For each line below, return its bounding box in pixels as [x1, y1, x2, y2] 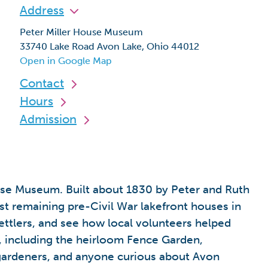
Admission [20, 112, 77, 126]
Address [20, 3, 64, 17]
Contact [20, 76, 64, 90]
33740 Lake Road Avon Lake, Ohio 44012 [20, 41, 199, 52]
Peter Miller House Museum [20, 26, 143, 38]
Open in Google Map [20, 55, 112, 66]
